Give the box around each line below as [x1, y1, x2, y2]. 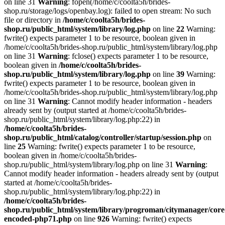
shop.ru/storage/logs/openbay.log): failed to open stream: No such [4, 7, 211, 16]
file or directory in [4, 16, 63, 25]
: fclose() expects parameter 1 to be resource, [68, 52, 208, 61]
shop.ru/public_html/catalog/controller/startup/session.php [4, 133, 201, 142]
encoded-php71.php [4, 214, 72, 223]
